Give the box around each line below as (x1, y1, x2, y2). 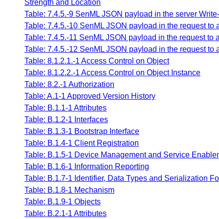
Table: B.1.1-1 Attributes (24, 104, 107, 112)
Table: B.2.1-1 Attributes (24, 209, 107, 218)
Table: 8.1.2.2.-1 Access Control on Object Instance (24, 68, 200, 77)
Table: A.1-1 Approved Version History (24, 92, 155, 101)
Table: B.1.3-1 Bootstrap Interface (24, 127, 139, 136)
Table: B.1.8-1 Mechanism (24, 186, 114, 195)
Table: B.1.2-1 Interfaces (24, 115, 108, 124)
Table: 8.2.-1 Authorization (24, 80, 114, 89)
